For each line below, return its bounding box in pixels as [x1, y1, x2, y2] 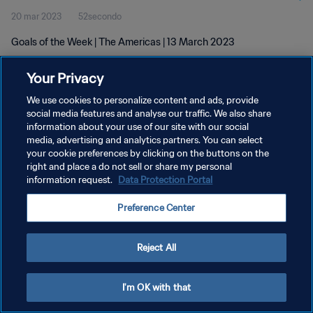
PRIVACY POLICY [11, 125, 79, 136]
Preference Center [117, 202, 196, 214]
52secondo [78, 11, 122, 22]
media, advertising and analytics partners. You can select [27, 134, 263, 146]
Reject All [136, 242, 177, 254]
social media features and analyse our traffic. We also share [27, 108, 272, 119]
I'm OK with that [122, 282, 191, 293]
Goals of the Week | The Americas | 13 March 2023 [11, 36, 235, 48]
